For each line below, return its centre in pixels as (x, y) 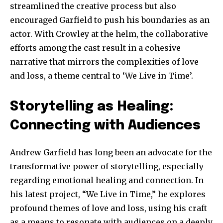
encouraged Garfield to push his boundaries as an (110, 20)
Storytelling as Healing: (92, 107)
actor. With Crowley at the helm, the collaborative (109, 34)
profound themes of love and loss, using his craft (109, 208)
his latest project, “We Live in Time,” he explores (108, 194)
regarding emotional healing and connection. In (107, 180)
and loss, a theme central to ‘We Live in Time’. (102, 75)
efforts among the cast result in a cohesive (95, 48)
